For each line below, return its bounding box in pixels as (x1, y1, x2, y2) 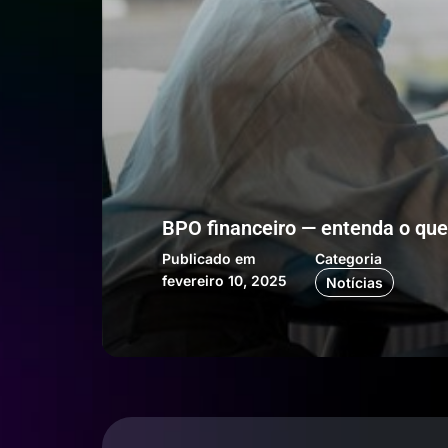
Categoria (315, 250, 382, 267)
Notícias (326, 274, 383, 291)
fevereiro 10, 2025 (162, 272, 287, 289)
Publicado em (162, 250, 256, 267)
